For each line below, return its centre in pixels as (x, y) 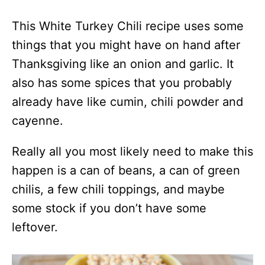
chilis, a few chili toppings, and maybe (118, 189)
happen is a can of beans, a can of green (126, 170)
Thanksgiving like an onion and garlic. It (123, 64)
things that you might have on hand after (126, 45)
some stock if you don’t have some (109, 208)
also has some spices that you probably (122, 83)
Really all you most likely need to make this (132, 151)
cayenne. (38, 120)
